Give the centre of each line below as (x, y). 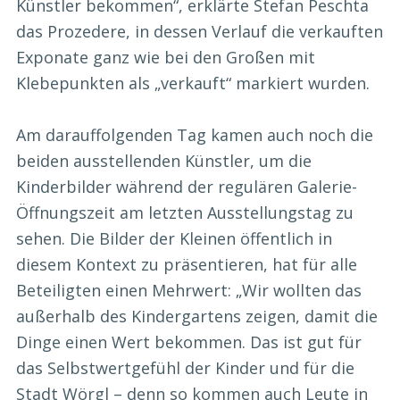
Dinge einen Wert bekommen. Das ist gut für (189, 342)
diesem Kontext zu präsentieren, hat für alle (187, 264)
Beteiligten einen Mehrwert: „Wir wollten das (189, 290)
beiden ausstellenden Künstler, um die (164, 160)
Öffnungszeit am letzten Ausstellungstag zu (185, 212)
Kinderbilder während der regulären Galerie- (187, 186)
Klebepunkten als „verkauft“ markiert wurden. (193, 83)
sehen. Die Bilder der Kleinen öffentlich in (174, 238)
